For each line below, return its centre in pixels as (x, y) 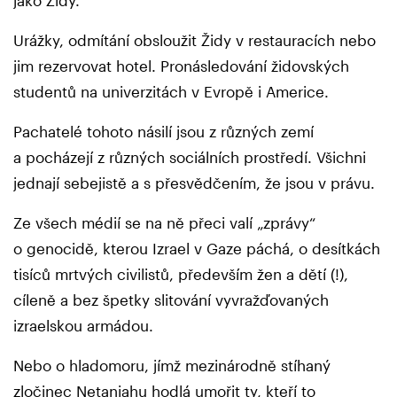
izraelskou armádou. (86, 326)
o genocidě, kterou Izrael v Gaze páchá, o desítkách (197, 249)
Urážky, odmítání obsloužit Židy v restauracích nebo (195, 40)
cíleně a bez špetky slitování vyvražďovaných (171, 300)
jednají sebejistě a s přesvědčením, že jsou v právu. (196, 183)
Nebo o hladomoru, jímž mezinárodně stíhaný (172, 366)
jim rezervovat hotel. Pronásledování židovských (181, 66)
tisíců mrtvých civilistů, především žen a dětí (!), (181, 274)
